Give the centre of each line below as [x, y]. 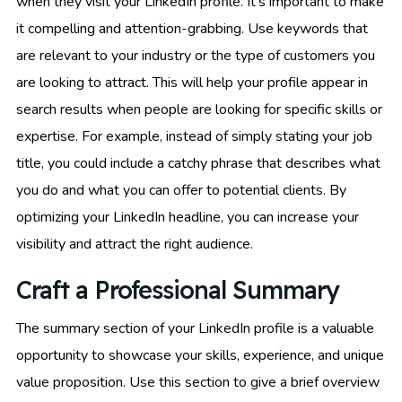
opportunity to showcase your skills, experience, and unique [200, 355]
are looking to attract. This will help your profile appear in [192, 82]
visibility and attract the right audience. [135, 244]
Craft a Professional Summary [178, 289]
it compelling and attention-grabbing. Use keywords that [192, 28]
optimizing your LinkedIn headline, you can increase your [188, 217]
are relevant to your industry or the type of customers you [196, 55]
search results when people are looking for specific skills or [199, 109]
